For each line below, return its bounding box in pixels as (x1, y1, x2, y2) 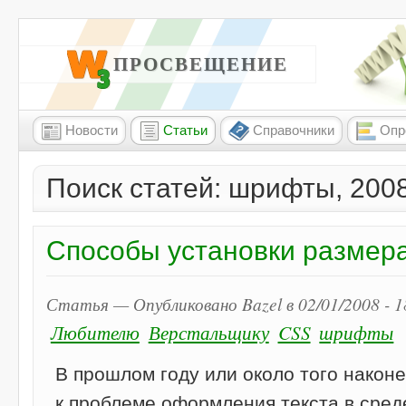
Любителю (50, 319, 140, 346)
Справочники (253, 123, 334, 139)
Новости (65, 123, 118, 139)
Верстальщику (148, 319, 269, 346)
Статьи (163, 123, 208, 139)
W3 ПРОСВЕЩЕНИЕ (74, 53, 288, 76)
